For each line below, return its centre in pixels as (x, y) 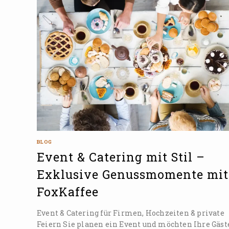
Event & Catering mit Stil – (121, 157)
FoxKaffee (68, 191)
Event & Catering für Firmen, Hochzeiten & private (131, 213)
